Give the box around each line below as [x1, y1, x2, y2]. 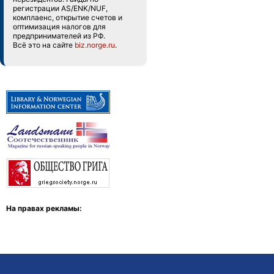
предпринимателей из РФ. [13, 31, 105, 40]
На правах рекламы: [6, 204, 82, 213]
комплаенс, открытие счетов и [13, 13, 122, 22]
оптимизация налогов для [13, 22, 106, 31]
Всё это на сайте [13, 40, 75, 50]
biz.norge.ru [75, 40, 115, 50]
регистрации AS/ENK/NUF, [13, 4, 108, 13]
